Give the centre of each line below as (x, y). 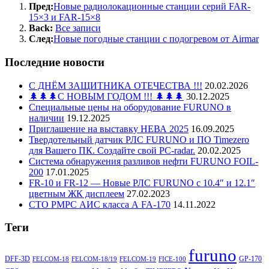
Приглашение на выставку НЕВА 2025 (109, 128)
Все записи (78, 28)
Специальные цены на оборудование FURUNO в (130, 107)
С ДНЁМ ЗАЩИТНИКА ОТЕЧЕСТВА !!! (116, 85)
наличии (47, 118)
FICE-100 (172, 259)
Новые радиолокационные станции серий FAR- (152, 7)
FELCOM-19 (138, 259)
